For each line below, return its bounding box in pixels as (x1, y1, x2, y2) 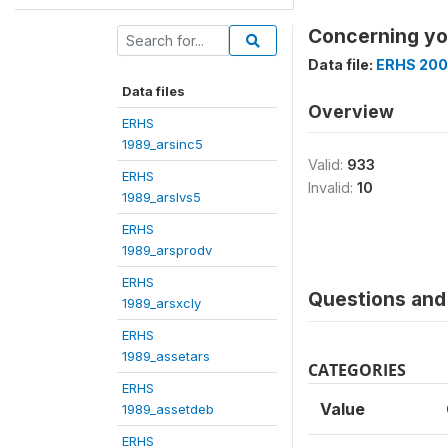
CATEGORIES (308, 358, 406, 381)
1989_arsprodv (122, 241, 212, 258)
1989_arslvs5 (122, 188, 201, 205)
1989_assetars (122, 347, 210, 364)
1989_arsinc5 (122, 135, 203, 152)
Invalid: (308, 178, 357, 196)
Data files (122, 82, 185, 99)
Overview (308, 100, 394, 122)
